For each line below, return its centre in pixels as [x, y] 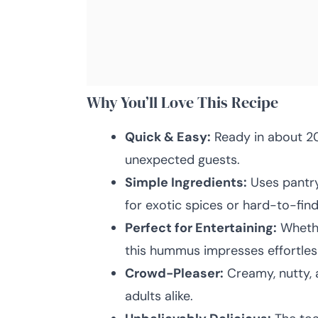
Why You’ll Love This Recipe [182, 102]
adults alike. [159, 296]
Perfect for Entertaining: [201, 228]
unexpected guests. [182, 160]
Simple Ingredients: [186, 182]
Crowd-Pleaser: [174, 273]
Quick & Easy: [168, 137]
